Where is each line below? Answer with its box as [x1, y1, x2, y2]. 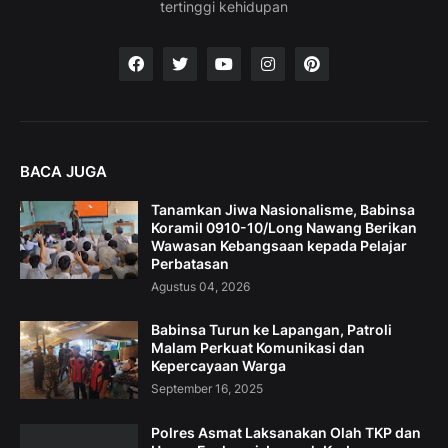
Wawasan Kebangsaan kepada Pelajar [151, 237, 407, 255]
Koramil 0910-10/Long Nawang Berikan [151, 219, 417, 237]
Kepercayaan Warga [151, 357, 286, 375]
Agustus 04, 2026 [151, 279, 250, 295]
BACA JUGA [20, 162, 107, 182]
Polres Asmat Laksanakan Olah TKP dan [151, 424, 421, 442]
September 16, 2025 [151, 381, 263, 397]
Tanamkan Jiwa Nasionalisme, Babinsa [151, 201, 415, 219]
